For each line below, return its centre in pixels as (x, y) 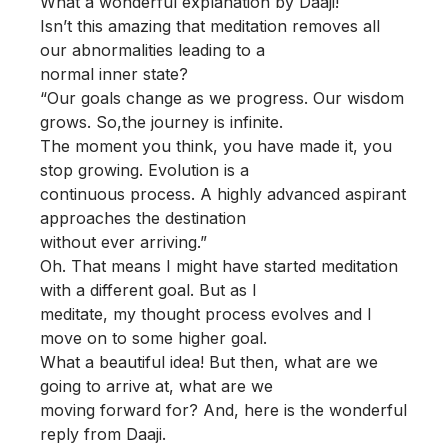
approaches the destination (143, 218)
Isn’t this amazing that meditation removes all (210, 26)
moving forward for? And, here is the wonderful (223, 410)
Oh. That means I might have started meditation (219, 266)
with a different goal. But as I (148, 290)
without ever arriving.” (123, 242)
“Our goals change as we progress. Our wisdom (222, 98)
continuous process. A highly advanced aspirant (223, 194)
